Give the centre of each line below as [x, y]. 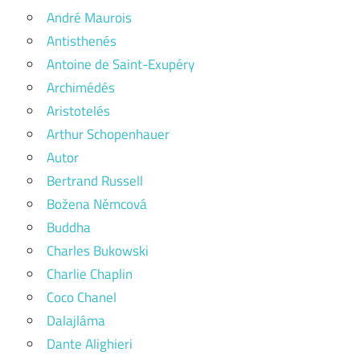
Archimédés [81, 88]
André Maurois [89, 18]
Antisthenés [82, 41]
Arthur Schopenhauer [108, 134]
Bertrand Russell [95, 181]
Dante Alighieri [90, 344]
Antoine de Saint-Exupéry [121, 64]
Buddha [69, 227]
